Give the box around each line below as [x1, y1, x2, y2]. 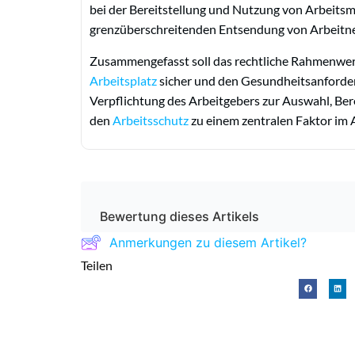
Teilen [81, 258, 120, 273]
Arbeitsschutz [113, 112, 189, 128]
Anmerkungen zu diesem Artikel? [109, 234, 307, 250]
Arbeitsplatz [90, 72, 157, 88]
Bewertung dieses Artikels [100, 208, 259, 225]
